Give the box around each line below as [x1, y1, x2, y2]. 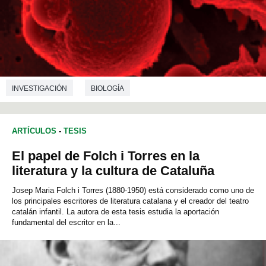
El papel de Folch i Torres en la [12, 148, 199, 164]
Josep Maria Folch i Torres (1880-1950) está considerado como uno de [12, 186, 254, 195]
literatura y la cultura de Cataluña [12, 163, 214, 179]
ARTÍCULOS [12, 126, 56, 136]
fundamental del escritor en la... [12, 218, 121, 227]
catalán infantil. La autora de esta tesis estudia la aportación [12, 207, 219, 217]
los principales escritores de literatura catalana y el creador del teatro [12, 197, 249, 206]
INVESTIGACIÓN [12, 84, 67, 93]
